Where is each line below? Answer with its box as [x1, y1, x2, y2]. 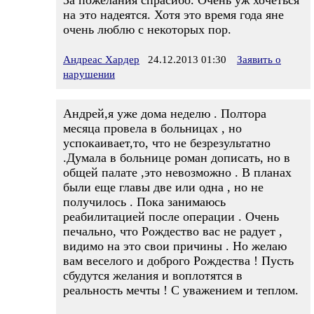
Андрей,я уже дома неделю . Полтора [63, 107, 266, 121]
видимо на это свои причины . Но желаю [63, 239, 287, 253]
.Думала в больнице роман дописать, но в [63, 151, 290, 165]
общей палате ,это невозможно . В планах [63, 165, 292, 179]
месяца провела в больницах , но [63, 121, 242, 135]
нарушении [63, 69, 115, 80]
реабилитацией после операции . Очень [63, 210, 279, 224]
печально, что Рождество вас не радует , [63, 224, 282, 238]
